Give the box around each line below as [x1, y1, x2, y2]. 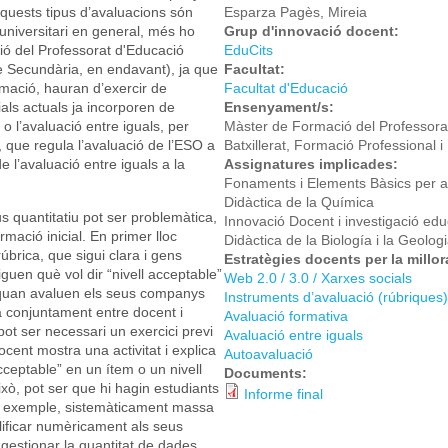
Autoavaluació [224, 345, 313, 362]
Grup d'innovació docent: [224, 22, 403, 39]
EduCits [224, 41, 273, 58]
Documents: [224, 364, 311, 381]
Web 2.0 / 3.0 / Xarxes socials [224, 269, 412, 286]
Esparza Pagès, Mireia [224, 3, 367, 20]
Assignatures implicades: [224, 155, 402, 172]
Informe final [244, 385, 323, 402]
